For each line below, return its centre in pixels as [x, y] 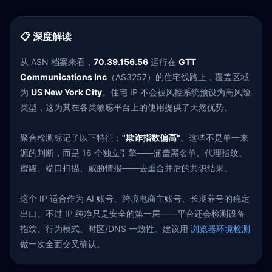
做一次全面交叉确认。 [63, 244]
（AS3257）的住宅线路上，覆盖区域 [178, 77]
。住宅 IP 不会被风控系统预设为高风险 [176, 92]
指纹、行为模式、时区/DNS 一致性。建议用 [105, 229]
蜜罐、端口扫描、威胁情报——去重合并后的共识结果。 [126, 168]
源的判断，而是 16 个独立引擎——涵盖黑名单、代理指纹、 [134, 153]
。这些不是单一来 [214, 138]
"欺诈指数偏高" [151, 138]
